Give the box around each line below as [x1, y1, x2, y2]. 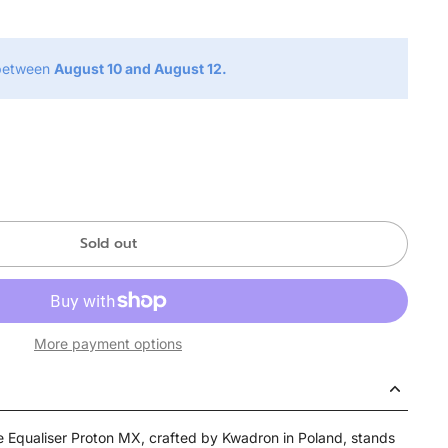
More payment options [34, 335, 182, 352]
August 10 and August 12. [54, 60, 227, 77]
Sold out [79, 233, 137, 254]
